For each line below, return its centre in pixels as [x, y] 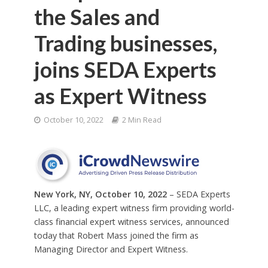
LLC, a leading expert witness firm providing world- [134, 208]
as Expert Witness [120, 96]
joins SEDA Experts [125, 70]
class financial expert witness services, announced [131, 222]
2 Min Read [141, 120]
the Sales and [97, 17]
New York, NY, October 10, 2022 [100, 194]
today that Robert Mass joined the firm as [116, 235]
